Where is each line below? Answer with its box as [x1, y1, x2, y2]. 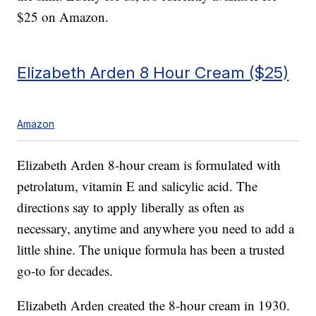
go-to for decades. [17, 262, 114, 280]
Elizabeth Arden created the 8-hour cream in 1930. [17, 296, 291, 315]
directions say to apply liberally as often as [17, 198, 245, 217]
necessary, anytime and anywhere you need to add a [17, 219, 295, 238]
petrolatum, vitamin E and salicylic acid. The [17, 177, 258, 195]
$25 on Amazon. [17, 8, 109, 26]
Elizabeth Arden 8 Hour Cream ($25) [17, 63, 289, 83]
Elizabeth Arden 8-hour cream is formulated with [17, 156, 281, 174]
